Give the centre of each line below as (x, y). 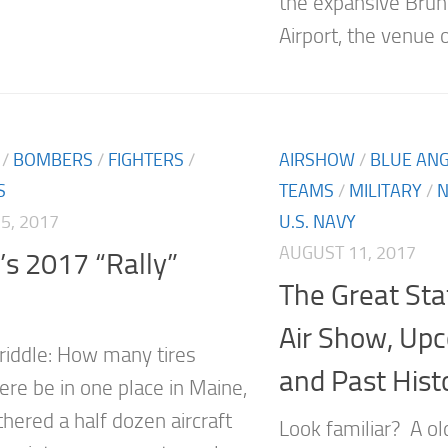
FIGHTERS (146, 159)
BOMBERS (53, 159)
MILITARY (385, 190)
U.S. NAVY (317, 221)
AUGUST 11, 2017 (347, 252)
